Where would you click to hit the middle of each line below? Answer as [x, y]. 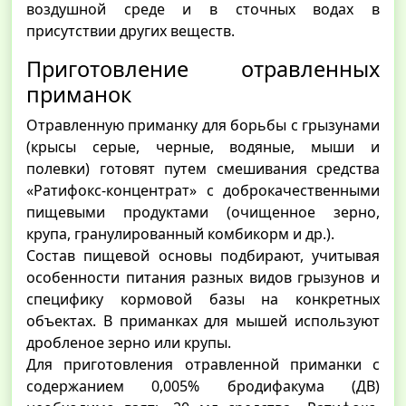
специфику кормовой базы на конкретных [203, 300]
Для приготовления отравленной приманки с [203, 365]
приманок [79, 95]
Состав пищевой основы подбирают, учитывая [203, 256]
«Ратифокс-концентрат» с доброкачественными [203, 191]
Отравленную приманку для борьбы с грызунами [203, 126]
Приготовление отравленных [203, 69]
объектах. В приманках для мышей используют [203, 321]
